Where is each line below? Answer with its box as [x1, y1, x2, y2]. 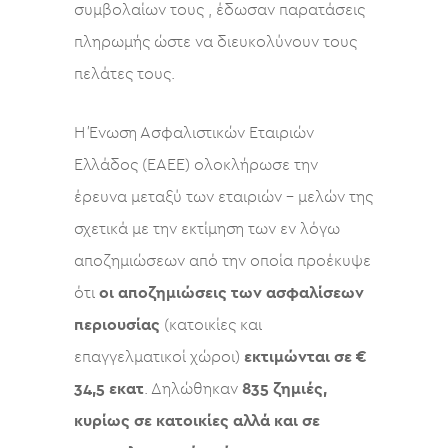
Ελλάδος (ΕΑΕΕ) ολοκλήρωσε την [74, 156, 318, 174]
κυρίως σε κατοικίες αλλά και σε [74, 412, 320, 430]
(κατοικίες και [160, 316, 262, 334]
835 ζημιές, [242, 380, 327, 398]
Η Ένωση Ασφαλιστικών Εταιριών [74, 124, 314, 142]
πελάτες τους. [74, 65, 175, 83]
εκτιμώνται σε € [240, 348, 367, 366]
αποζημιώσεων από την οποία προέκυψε [74, 252, 371, 270]
